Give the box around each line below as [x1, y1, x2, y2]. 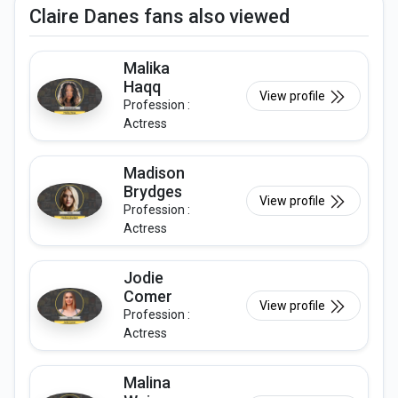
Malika [123, 59, 170, 78]
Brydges [123, 182, 182, 202]
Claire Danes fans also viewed [29, 5, 290, 28]
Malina [123, 373, 171, 393]
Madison [123, 163, 185, 183]
